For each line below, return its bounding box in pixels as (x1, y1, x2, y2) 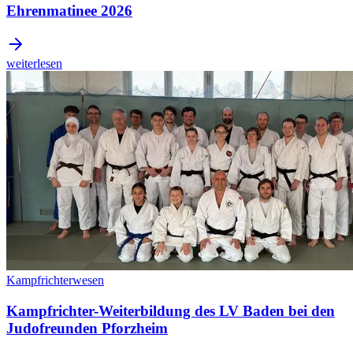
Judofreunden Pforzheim (6, 319, 168, 336)
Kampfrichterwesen (6, 273, 104, 288)
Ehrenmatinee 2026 (6, 2, 132, 20)
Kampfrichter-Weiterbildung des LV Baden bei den (6, 302, 335, 319)
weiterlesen (6, 57, 62, 71)
